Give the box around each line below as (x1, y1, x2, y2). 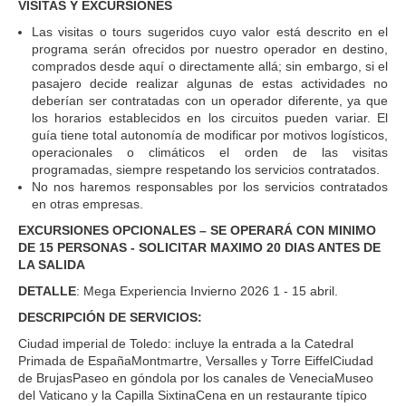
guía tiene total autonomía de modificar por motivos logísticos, (32, 127, 388, 142)
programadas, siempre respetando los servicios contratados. (32, 161, 380, 177)
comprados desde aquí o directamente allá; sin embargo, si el (32, 58, 388, 73)
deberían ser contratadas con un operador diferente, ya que (32, 92, 388, 108)
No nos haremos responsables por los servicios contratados (32, 179, 388, 194)
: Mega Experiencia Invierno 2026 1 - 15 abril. (76, 283, 338, 298)
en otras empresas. (32, 196, 143, 211)
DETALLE (18, 283, 76, 298)
